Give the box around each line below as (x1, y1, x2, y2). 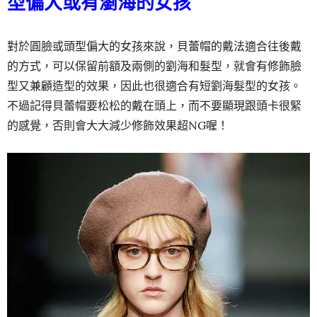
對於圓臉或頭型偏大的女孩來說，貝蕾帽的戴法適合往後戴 (7, 38, 301, 53)
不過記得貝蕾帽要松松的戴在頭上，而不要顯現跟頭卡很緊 (7, 98, 301, 113)
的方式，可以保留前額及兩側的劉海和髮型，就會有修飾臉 (7, 58, 301, 73)
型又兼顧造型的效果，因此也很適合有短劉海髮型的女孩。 (7, 78, 301, 93)
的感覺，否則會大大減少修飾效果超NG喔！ (7, 117, 229, 132)
